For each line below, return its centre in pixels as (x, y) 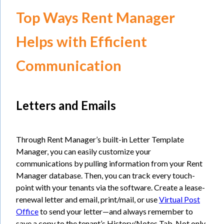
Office (27, 211)
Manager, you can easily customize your (83, 151)
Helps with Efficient (81, 42)
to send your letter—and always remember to (116, 211)
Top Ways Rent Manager (95, 18)
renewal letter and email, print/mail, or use (87, 199)
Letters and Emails (66, 105)
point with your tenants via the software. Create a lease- (110, 187)
